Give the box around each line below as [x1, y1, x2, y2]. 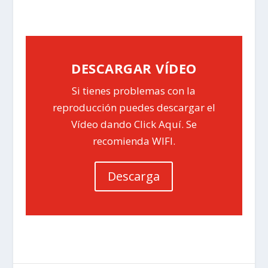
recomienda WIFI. [92, 134, 175, 148]
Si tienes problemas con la [72, 84, 196, 98]
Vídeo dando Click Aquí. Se [71, 117, 197, 132]
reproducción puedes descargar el [52, 100, 215, 115]
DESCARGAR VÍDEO [71, 59, 197, 78]
